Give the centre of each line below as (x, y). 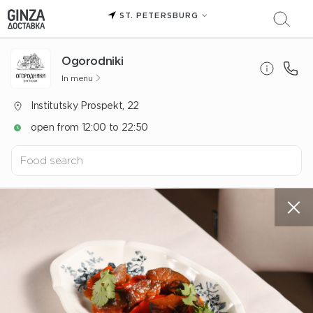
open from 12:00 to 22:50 (89, 127)
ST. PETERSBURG (159, 15)
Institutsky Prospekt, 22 (85, 105)
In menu (77, 78)
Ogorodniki (93, 60)
